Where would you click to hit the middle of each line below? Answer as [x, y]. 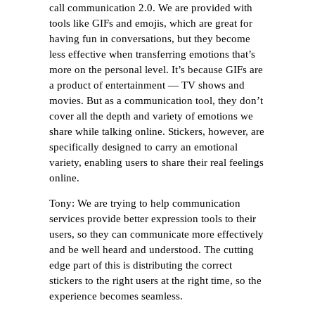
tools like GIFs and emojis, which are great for [151, 23]
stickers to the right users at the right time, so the [155, 281]
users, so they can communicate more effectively [156, 234]
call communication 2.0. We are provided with [151, 7]
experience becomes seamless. [116, 296]
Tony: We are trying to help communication [145, 204]
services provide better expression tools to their [153, 219]
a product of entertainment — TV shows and [147, 85]
